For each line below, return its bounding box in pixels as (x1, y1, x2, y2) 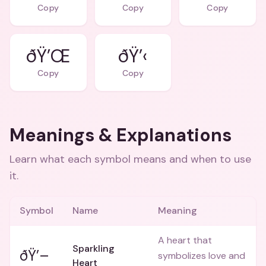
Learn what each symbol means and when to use (9, 152, 251, 166)
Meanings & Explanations (9, 123, 232, 147)
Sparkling (72, 242, 115, 255)
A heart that (158, 234, 212, 246)
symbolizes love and (158, 249, 245, 262)
